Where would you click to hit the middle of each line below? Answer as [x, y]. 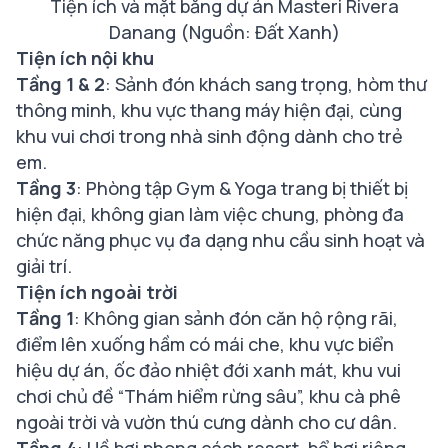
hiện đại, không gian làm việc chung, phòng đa [210, 213]
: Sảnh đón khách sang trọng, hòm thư [266, 83]
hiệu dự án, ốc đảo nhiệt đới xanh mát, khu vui [208, 369]
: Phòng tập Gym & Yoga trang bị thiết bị [242, 187]
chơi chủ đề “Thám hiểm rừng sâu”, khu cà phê [208, 395]
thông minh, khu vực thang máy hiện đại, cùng [209, 109]
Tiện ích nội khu [85, 57]
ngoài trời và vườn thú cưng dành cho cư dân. [206, 421]
